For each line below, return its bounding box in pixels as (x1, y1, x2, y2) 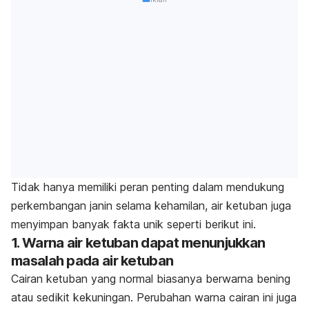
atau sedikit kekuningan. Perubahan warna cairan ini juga (11, 290, 297, 304)
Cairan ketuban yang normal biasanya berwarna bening (11, 271, 290, 286)
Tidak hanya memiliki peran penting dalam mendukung (11, 179, 284, 194)
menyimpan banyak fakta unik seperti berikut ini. (11, 217, 256, 231)
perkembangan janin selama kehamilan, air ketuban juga (11, 198, 291, 212)
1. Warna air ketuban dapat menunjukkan (11, 234, 266, 251)
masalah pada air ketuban (11, 252, 174, 269)
